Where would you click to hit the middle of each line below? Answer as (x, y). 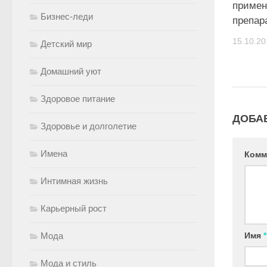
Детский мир (66, 44)
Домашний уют (71, 71)
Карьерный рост (74, 208)
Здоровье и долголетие (89, 126)
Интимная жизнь (74, 181)
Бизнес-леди (67, 16)
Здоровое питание (78, 99)
